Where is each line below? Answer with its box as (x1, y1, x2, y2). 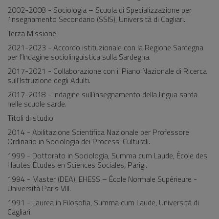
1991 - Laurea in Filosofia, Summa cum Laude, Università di (7, 197, 199, 208)
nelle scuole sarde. (7, 98, 66, 109)
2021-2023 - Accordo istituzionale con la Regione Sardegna (7, 42, 203, 53)
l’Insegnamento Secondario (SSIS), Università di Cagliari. (7, 13, 185, 25)
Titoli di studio (7, 112, 53, 124)
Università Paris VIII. (7, 182, 71, 194)
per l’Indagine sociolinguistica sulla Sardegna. (7, 51, 151, 63)
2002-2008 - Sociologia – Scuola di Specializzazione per (7, 4, 192, 16)
